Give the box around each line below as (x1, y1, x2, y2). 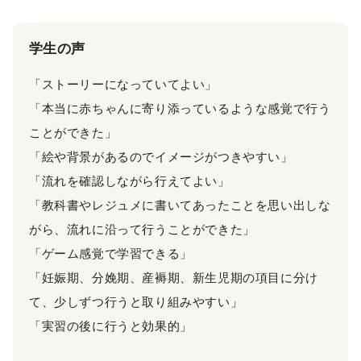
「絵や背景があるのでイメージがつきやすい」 (29, 149, 293, 164)
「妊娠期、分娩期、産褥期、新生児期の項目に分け (29, 270, 318, 284)
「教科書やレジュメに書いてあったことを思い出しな (29, 197, 331, 212)
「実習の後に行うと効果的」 (29, 318, 193, 333)
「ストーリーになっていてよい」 (29, 77, 218, 91)
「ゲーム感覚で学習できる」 (29, 246, 193, 260)
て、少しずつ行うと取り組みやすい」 (29, 294, 243, 309)
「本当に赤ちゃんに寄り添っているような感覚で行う (29, 101, 331, 115)
